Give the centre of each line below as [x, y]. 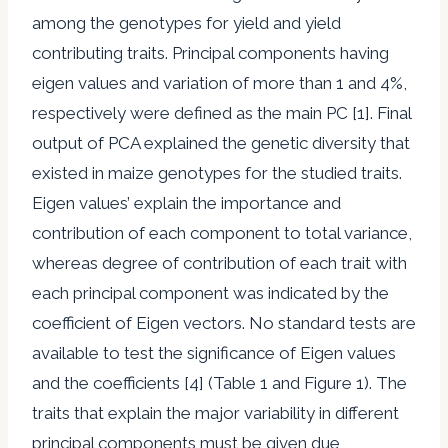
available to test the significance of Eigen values [214, 352]
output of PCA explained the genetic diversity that [221, 142]
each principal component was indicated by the [210, 292]
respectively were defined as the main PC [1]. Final [221, 112]
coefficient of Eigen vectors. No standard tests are [224, 322]
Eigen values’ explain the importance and [186, 202]
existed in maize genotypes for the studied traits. [217, 172]
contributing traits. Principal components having [210, 52]
